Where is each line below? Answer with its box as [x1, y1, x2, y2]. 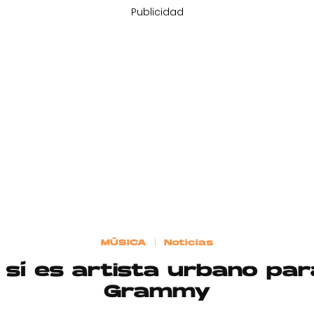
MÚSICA [100, 238, 146, 247]
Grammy [103, 283, 211, 302]
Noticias [164, 238, 214, 247]
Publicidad [130, 5, 184, 19]
